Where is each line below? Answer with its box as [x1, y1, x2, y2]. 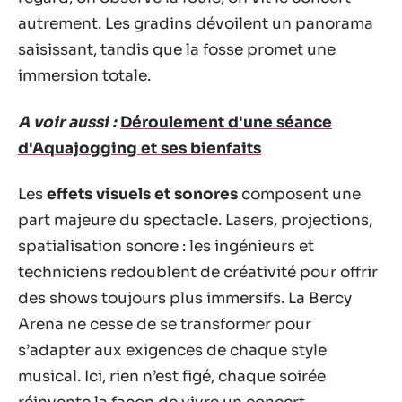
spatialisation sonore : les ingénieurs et [18, 237, 314, 256]
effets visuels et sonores [47, 185, 238, 204]
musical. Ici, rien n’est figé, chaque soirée [18, 367, 326, 386]
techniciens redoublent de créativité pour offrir [18, 263, 378, 282]
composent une [238, 185, 361, 204]
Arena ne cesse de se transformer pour [18, 315, 311, 334]
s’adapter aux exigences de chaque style [18, 341, 327, 360]
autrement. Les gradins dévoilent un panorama [18, 14, 373, 33]
